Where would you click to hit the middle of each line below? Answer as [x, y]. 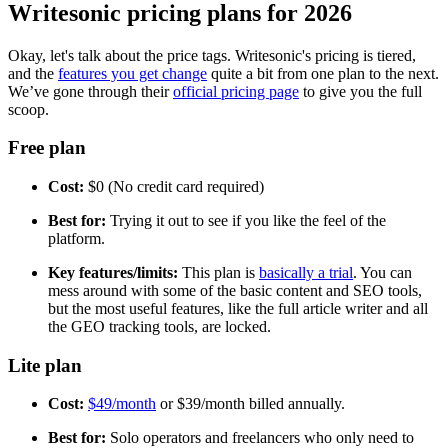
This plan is [218, 272]
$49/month [122, 404]
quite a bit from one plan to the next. [323, 73]
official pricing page [236, 91]
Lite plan [45, 365]
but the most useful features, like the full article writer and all [238, 308]
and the [33, 73]
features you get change [132, 73]
